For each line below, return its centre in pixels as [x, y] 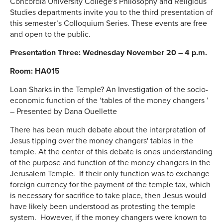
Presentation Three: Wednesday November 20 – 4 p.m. [109, 53]
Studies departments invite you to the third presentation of [111, 13]
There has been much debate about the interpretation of [108, 130]
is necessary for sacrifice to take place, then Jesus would [108, 196]
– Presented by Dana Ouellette [63, 112]
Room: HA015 [35, 71]
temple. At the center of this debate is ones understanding [111, 152]
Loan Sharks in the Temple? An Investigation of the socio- [109, 90]
